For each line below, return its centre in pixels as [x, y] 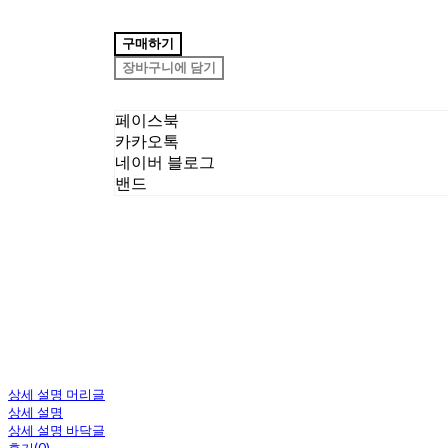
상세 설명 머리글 [56, 394]
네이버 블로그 [165, 163]
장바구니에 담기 [169, 67]
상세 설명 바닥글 [56, 430]
